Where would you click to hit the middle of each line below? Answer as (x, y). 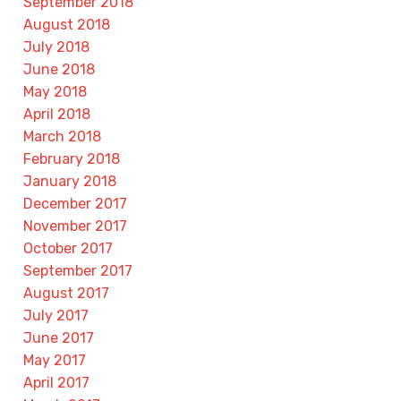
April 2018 (57, 115)
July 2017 (56, 316)
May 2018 (55, 92)
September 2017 (78, 271)
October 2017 (68, 249)
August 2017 (66, 294)
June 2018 (59, 70)
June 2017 (59, 338)
